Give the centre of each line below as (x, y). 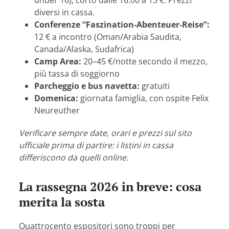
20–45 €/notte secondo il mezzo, (145, 62)
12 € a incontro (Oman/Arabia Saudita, (108, 37)
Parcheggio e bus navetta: (87, 86)
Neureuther (57, 111)
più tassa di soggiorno (77, 74)
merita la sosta (62, 202)
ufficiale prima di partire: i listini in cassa (96, 145)
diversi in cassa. (65, 13)
